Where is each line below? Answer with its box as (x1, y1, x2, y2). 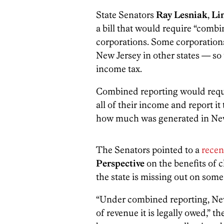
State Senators (96, 8, 156, 20)
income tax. (96, 62, 142, 74)
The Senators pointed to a (96, 143, 201, 155)
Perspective (96, 157, 144, 169)
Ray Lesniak (156, 8, 207, 20)
